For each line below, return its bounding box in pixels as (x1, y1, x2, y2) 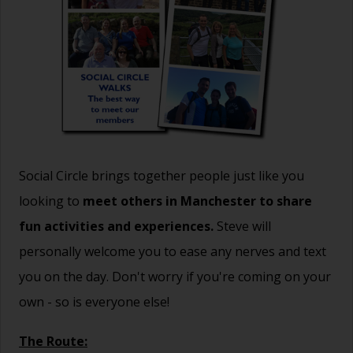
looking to (19, 191, 83, 210)
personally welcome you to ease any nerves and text (19, 242, 326, 260)
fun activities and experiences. (19, 217, 214, 235)
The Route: (19, 333, 87, 351)
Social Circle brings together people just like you (19, 166, 304, 184)
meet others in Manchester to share (83, 191, 312, 210)
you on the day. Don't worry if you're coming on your (19, 267, 331, 285)
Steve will (214, 217, 271, 235)
